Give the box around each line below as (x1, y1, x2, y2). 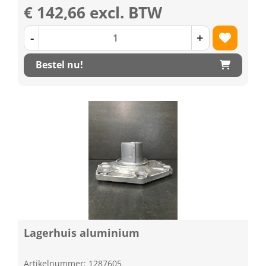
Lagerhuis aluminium (24, 225, 140, 240)
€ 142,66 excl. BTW (24, 1, 162, 23)
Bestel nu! (36, 58, 83, 71)
